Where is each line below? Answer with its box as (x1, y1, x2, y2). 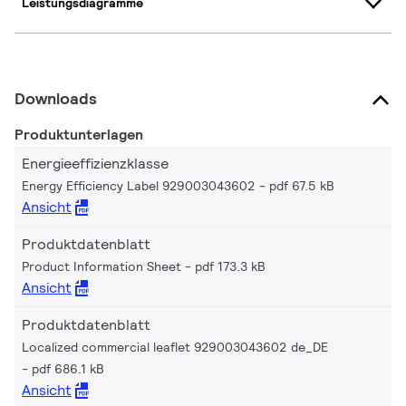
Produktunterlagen (14, 124, 143, 144)
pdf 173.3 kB (195, 257, 266, 275)
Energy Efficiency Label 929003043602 (22, 177, 256, 194)
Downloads (14, 87, 97, 109)
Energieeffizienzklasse (22, 153, 169, 173)
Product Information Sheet (22, 257, 181, 275)
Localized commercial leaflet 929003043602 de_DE (22, 338, 328, 355)
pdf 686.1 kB (32, 360, 104, 377)
